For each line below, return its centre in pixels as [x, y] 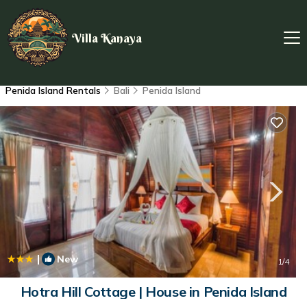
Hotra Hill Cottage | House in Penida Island [153, 292]
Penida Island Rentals [54, 90]
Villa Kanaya [107, 38]
